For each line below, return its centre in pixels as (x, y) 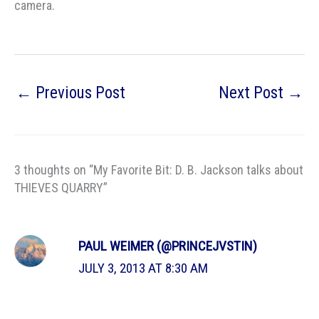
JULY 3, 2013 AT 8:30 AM (143, 268)
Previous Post (79, 93)
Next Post (253, 93)
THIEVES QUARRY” (61, 187)
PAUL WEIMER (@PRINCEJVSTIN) (168, 246)
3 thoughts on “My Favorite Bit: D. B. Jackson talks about (159, 169)
